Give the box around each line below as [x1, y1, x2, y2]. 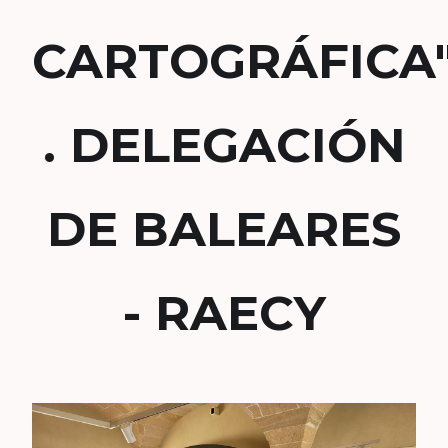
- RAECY [122, 284, 326, 342]
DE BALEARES [47, 200, 401, 258]
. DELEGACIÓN [42, 116, 406, 174]
